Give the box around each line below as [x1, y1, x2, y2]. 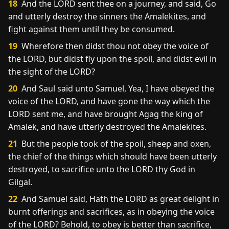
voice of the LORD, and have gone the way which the [8, 96, 210, 107]
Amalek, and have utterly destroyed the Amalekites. [8, 121, 207, 132]
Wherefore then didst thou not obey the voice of [19, 40, 209, 52]
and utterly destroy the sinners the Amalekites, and [8, 11, 206, 22]
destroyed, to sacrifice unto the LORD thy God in [8, 164, 195, 175]
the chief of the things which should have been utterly [8, 151, 217, 162]
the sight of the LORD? [8, 66, 95, 77]
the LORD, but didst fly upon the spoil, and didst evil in [8, 53, 217, 64]
